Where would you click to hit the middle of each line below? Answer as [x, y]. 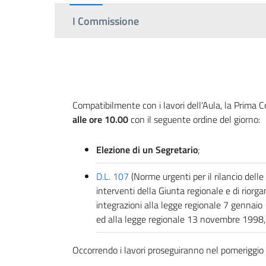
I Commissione [106, 21]
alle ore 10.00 [100, 119]
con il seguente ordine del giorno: [194, 119]
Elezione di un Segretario [147, 150]
